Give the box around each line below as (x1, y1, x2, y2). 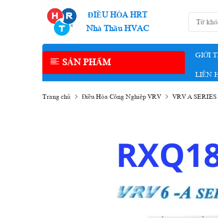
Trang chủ (42, 93, 71, 100)
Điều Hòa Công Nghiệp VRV (82, 93, 161, 100)
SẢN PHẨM (62, 57, 111, 67)
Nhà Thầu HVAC (86, 23, 149, 33)
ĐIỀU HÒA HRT (88, 10, 147, 19)
